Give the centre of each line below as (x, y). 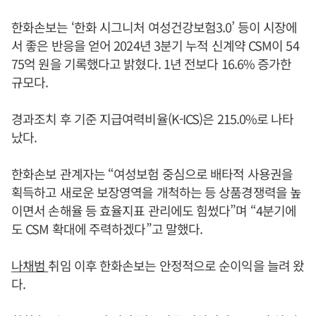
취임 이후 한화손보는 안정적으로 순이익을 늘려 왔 (176, 265)
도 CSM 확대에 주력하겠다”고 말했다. (107, 229)
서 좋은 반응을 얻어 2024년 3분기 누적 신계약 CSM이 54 (155, 45)
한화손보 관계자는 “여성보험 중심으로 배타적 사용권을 (152, 174)
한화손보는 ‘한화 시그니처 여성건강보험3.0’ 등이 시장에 (154, 27)
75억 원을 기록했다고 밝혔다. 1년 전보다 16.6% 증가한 (152, 63)
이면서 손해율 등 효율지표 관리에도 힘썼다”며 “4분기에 (154, 210)
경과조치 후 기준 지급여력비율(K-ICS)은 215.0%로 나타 (153, 119)
